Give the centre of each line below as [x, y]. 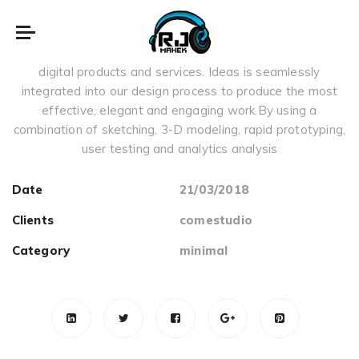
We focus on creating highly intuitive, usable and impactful [179, 52]
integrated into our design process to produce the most [179, 91]
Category [41, 250]
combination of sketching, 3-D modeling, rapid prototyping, [179, 129]
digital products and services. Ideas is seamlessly [179, 72]
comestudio [216, 220]
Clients [33, 220]
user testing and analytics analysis [179, 149]
